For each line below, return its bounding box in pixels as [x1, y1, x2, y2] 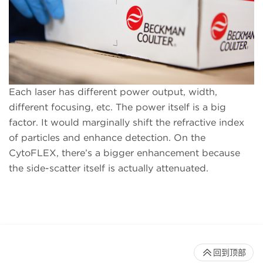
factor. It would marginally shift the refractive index [9, 116, 244, 128]
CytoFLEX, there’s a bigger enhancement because [9, 147, 240, 159]
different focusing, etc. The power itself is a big [9, 101, 226, 113]
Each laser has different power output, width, [9, 86, 217, 97]
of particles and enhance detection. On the [9, 131, 205, 143]
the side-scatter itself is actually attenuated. [9, 162, 208, 174]
